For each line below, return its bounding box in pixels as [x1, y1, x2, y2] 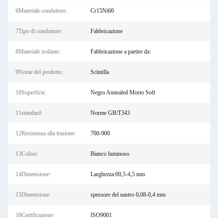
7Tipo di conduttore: [16, 28, 62, 35]
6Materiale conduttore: [16, 7, 67, 14]
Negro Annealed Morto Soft [90, 89, 155, 96]
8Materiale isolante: [16, 48, 60, 55]
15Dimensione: [16, 191, 51, 198]
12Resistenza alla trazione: [16, 130, 76, 137]
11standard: [16, 109, 42, 116]
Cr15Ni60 [90, 7, 114, 14]
